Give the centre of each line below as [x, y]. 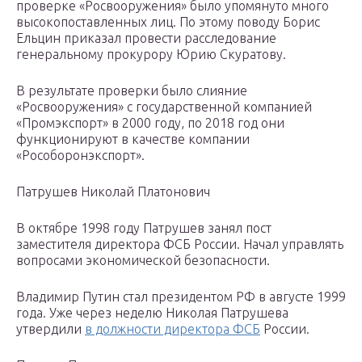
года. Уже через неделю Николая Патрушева [152, 313]
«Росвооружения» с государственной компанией [164, 107]
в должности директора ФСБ [173, 329]
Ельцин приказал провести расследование [146, 38]
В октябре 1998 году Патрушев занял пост [144, 228]
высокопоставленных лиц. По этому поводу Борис [168, 22]
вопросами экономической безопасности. [143, 261]
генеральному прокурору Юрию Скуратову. [151, 55]
